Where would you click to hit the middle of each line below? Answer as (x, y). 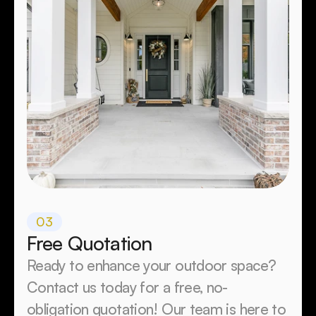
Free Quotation (90, 243)
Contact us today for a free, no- (127, 287)
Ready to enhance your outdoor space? (152, 265)
